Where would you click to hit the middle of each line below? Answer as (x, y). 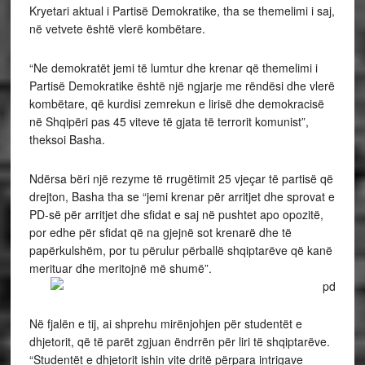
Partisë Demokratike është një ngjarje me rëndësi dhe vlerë (182, 86)
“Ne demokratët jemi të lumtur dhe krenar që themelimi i (173, 68)
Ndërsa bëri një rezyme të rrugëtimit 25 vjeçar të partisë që (181, 179)
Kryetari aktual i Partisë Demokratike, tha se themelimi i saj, (182, 11)
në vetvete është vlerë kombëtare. (117, 29)
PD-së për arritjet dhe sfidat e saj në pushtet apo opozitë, (176, 215)
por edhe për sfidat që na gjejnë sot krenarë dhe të (160, 233)
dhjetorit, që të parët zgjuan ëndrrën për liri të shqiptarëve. (179, 342)
